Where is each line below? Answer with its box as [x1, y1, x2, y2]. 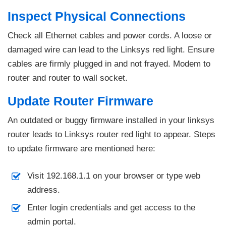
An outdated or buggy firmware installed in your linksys [8, 115, 214, 125]
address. [27, 185, 60, 195]
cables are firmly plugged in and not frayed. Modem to [8, 59, 210, 69]
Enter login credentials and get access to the [27, 202, 195, 212]
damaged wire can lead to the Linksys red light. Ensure [8, 44, 214, 54]
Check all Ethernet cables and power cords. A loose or [8, 30, 212, 40]
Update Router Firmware [8, 93, 153, 108]
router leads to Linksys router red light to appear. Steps [8, 129, 215, 139]
